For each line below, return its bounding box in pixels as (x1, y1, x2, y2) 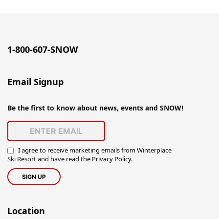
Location (7, 205, 45, 217)
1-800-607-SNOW (7, 44, 78, 55)
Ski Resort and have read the (7, 154, 92, 163)
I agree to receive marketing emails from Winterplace (17, 146, 172, 154)
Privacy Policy (92, 154, 131, 163)
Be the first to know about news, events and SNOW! (7, 103, 183, 112)
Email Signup (7, 76, 64, 88)
